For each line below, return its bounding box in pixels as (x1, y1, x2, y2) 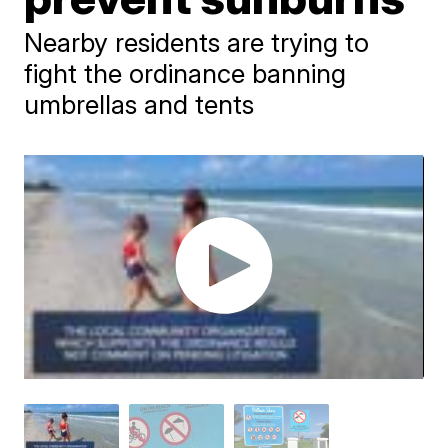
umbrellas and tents (24, 89, 255, 120)
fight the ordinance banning (24, 58, 347, 89)
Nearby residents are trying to (24, 27, 370, 58)
